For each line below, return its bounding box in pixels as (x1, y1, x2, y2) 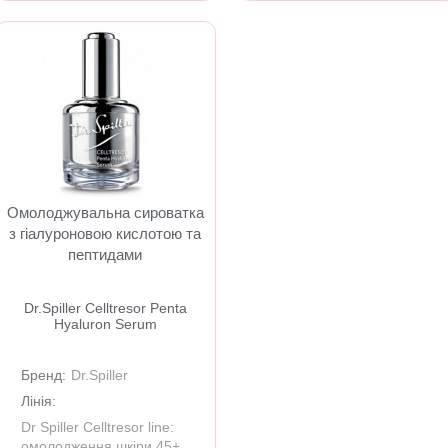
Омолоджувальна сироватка (6, 204, 204, 221)
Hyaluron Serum (53, 316, 157, 332)
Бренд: (21, 367, 66, 383)
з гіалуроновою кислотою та (9, 225, 202, 242)
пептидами (68, 246, 143, 263)
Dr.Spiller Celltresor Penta (23, 300, 187, 316)
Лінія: (21, 393, 56, 409)
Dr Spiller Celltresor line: (21, 419, 174, 435)
